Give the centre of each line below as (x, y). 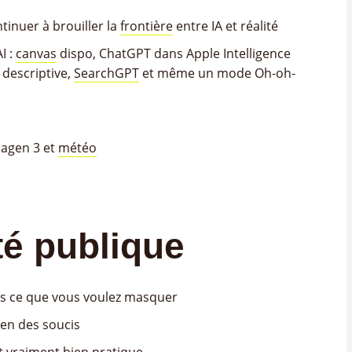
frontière (147, 26)
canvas (36, 53)
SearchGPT (106, 73)
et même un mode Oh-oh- (217, 73)
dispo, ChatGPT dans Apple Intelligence (174, 53)
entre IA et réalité (225, 26)
